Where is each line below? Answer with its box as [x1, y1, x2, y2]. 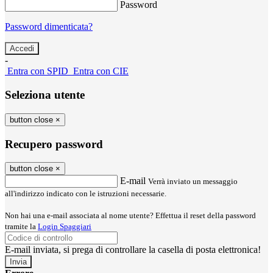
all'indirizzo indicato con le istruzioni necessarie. [5, 189, 166, 199]
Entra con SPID [7, 66, 68, 77]
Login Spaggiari [38, 222, 91, 232]
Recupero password [5, 137, 103, 151]
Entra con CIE [73, 66, 129, 77]
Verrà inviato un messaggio [148, 177, 238, 186]
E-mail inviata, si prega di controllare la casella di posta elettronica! [5, 244, 261, 255]
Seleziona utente [5, 88, 85, 102]
